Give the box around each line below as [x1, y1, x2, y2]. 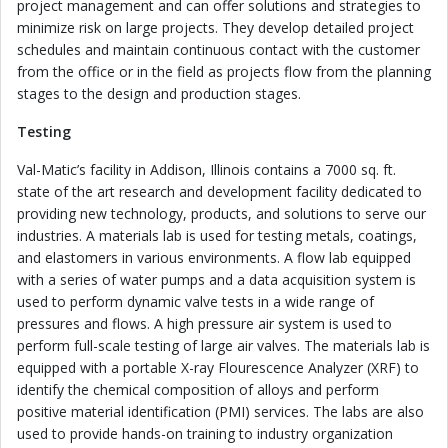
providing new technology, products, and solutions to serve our [17, 204, 426, 223]
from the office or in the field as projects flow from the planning [17, 62, 431, 81]
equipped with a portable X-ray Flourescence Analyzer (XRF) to [17, 358, 419, 377]
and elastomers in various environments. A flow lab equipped [17, 248, 411, 267]
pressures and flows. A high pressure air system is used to [17, 314, 392, 333]
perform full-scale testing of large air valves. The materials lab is [17, 336, 430, 355]
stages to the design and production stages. [17, 84, 301, 103]
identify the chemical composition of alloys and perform [17, 380, 379, 399]
